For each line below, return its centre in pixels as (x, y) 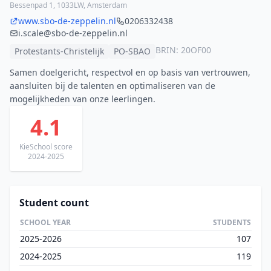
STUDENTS (232, 222)
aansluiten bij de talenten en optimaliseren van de (113, 86)
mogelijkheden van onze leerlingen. (83, 99)
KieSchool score (46, 147)
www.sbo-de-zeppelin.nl (67, 21)
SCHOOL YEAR (45, 222)
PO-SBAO (132, 51)
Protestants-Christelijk (59, 51)
